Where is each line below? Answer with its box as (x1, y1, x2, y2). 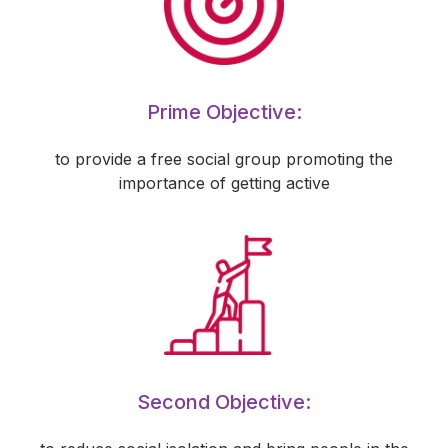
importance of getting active (118, 173, 330, 193)
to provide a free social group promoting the (55, 149, 393, 169)
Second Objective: (137, 390, 311, 414)
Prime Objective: (146, 100, 302, 124)
